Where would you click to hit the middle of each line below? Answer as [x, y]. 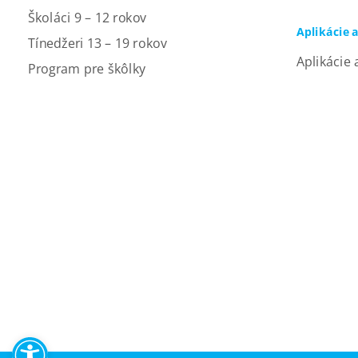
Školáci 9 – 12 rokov [88, 17]
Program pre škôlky [87, 69]
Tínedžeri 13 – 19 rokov [97, 43]
